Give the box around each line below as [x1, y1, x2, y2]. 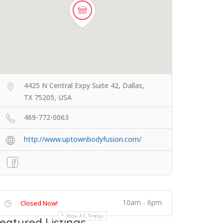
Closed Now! [20, 199, 58, 208]
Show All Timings [66, 213, 104, 219]
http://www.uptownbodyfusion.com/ [24, 134, 141, 144]
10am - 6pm [122, 198, 162, 207]
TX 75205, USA [24, 93, 72, 102]
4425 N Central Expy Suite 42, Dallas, [24, 81, 144, 90]
